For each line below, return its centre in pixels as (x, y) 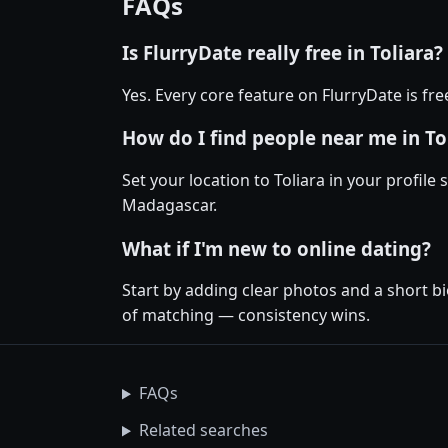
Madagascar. (169, 205)
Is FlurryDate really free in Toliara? (282, 52)
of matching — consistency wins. (246, 315)
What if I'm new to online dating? (276, 248)
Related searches (203, 430)
